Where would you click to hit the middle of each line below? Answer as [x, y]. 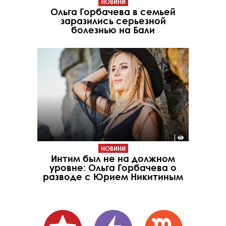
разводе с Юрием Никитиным [113, 177]
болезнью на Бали [113, 30]
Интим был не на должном [113, 159]
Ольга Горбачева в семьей [113, 11]
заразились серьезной [113, 20]
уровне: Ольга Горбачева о [113, 168]
